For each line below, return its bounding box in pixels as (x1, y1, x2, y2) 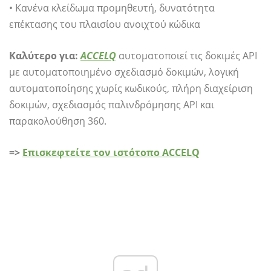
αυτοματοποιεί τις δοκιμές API (119, 49, 257, 62)
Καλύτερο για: (9, 49, 80, 62)
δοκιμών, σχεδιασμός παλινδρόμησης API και (9, 98, 214, 111)
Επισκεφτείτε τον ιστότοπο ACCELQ (22, 146, 200, 159)
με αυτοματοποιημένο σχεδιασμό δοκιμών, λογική (9, 65, 239, 79)
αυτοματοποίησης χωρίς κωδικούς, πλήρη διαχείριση (9, 82, 253, 95)
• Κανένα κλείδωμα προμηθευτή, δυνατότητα (9, 1, 215, 15)
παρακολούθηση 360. (9, 114, 106, 128)
